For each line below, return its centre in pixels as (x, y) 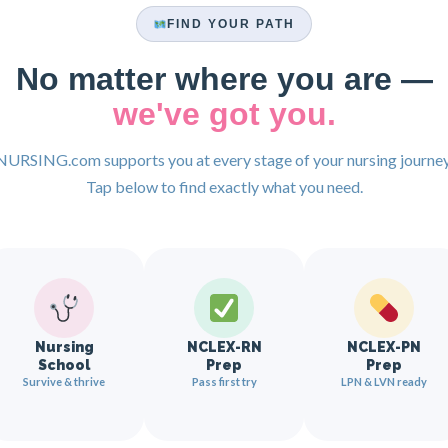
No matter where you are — (224, 79)
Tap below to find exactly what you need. (224, 186)
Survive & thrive (64, 381)
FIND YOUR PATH (230, 24)
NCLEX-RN (224, 347)
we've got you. (224, 114)
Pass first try (224, 381)
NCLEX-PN (384, 347)
